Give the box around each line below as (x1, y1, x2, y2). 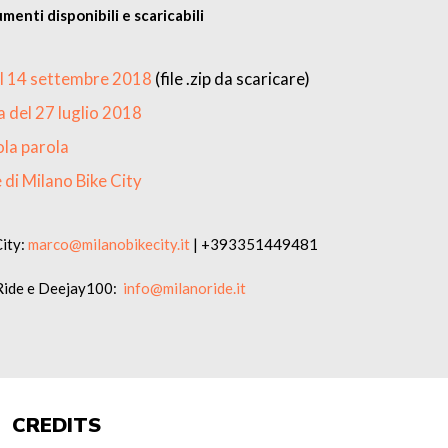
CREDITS (12, 412, 101, 439)
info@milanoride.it (123, 279, 246, 297)
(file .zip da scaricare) (151, 68, 310, 89)
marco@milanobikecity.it (28, 235, 190, 253)
